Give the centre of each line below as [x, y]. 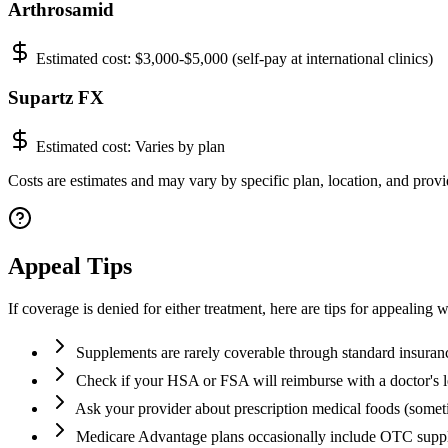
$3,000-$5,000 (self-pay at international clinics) [284, 59]
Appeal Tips [70, 266]
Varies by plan [180, 146]
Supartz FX [56, 97]
